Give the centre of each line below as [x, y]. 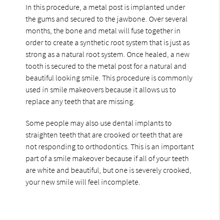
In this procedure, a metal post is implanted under [106, 7]
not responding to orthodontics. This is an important [110, 146]
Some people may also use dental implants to [99, 123]
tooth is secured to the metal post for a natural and [106, 66]
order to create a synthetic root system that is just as [108, 42]
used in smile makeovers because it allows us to [101, 89]
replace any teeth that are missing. [81, 101]
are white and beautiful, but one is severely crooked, [109, 170]
